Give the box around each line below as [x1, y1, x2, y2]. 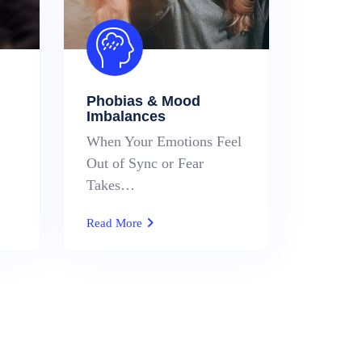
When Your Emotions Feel [86, 133, 242, 149]
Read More [86, 217, 145, 229]
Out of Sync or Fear [86, 155, 204, 171]
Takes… [86, 177, 135, 193]
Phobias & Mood [86, 93, 200, 109]
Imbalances [86, 108, 166, 124]
